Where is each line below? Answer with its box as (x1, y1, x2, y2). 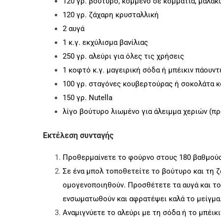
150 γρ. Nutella (63, 93, 112, 102)
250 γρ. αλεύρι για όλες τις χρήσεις (63, 51, 184, 61)
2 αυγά (63, 24, 84, 33)
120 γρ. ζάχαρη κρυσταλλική (63, 10, 159, 19)
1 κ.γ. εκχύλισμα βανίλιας (63, 37, 148, 47)
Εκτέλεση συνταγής (43, 130, 113, 140)
